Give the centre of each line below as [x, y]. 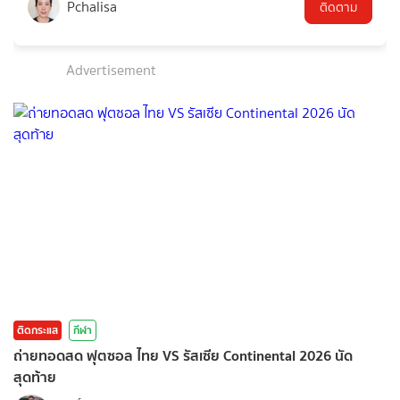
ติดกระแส [37, 329]
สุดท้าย [35, 376]
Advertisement [111, 70]
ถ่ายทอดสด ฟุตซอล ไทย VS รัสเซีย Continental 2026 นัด [183, 355]
